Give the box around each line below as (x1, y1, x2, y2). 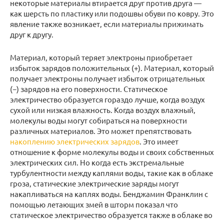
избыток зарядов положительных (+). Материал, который (10, 63, 214, 72)
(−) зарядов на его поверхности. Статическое (10, 84, 167, 93)
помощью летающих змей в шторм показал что (10, 199, 178, 209)
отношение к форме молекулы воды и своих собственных (10, 147, 214, 156)
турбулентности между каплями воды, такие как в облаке (10, 168, 213, 177)
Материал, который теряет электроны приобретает (10, 52, 192, 62)
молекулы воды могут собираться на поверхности (10, 115, 187, 125)
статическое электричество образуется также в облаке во (10, 210, 212, 219)
